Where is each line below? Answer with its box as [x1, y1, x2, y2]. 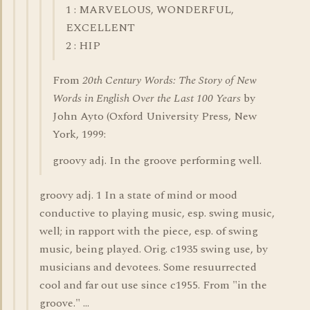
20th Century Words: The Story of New [82, 72, 257, 89]
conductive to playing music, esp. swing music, [39, 205, 275, 221]
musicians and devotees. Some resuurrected [39, 259, 257, 275]
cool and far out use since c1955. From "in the [39, 277, 267, 293]
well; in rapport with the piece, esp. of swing [39, 223, 258, 239]
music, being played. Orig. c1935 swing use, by [39, 241, 268, 257]
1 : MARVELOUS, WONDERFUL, [66, 1, 234, 18]
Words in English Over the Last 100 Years [53, 90, 241, 107]
